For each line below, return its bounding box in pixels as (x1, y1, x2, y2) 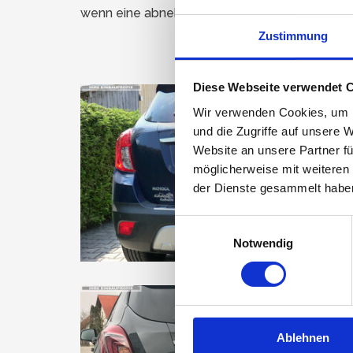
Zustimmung (258, 28, 329, 43)
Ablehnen (277, 330, 329, 344)
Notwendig (232, 236, 294, 250)
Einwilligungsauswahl (174, 217, 284, 232)
